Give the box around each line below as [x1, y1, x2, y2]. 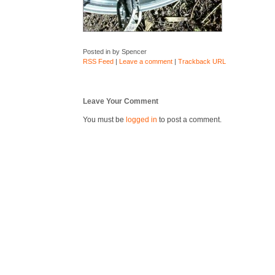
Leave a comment [118, 58, 172, 65]
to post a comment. [157, 115, 222, 124]
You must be [82, 115, 126, 124]
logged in [125, 115, 157, 124]
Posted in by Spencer [82, 48, 147, 55]
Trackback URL [177, 58, 226, 65]
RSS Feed [82, 58, 114, 65]
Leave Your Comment [82, 97, 158, 106]
